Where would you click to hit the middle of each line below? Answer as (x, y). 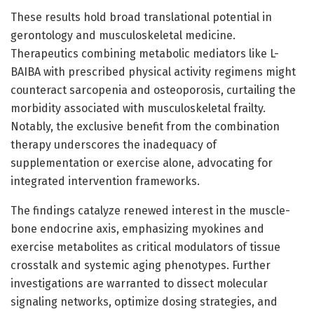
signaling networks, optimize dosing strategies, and (144, 301)
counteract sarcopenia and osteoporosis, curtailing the (153, 90)
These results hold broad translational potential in (141, 17)
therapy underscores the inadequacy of (114, 144)
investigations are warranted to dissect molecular (139, 283)
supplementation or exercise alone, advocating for (142, 163)
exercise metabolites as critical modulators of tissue (145, 247)
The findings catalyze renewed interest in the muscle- (150, 210)
